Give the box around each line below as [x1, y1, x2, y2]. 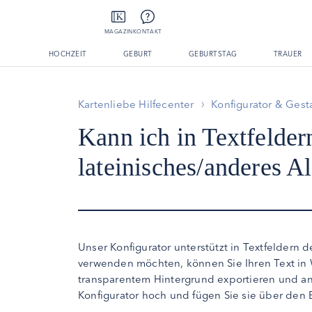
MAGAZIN [104, 28, 133, 35]
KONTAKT [132, 28, 162, 35]
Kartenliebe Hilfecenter [78, 97, 194, 111]
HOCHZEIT [48, 49, 87, 58]
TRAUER [273, 49, 302, 58]
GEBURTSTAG [188, 49, 237, 58]
